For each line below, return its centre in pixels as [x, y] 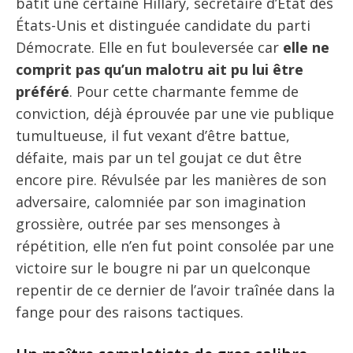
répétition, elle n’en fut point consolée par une [175, 245]
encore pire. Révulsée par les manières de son [171, 179]
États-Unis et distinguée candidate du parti [163, 25]
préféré [43, 91]
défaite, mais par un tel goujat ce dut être [159, 157]
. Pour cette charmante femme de [184, 91]
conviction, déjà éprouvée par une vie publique [175, 113]
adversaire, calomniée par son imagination [161, 201]
